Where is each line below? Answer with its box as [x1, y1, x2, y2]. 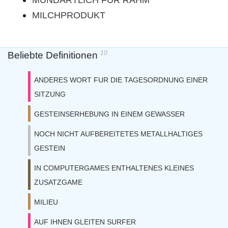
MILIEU [34, 198, 58, 206]
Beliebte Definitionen [8, 50, 100, 61]
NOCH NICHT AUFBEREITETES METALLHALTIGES [34, 130, 203, 138]
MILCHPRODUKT [32, 10, 105, 20]
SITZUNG [34, 90, 66, 98]
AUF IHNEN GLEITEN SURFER [34, 218, 136, 226]
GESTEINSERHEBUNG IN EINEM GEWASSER [34, 110, 185, 118]
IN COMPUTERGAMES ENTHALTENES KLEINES [34, 164, 194, 172]
